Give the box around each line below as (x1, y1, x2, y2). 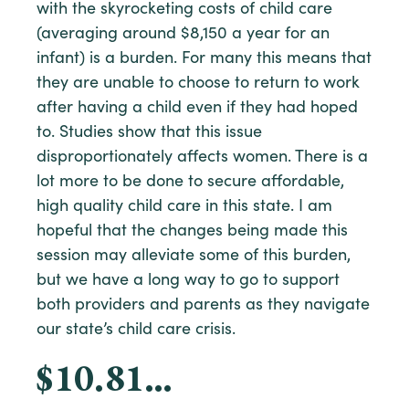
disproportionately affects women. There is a (37, 149, 368, 166)
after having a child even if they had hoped (37, 100, 358, 117)
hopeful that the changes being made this (37, 223, 348, 240)
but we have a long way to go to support (37, 272, 340, 289)
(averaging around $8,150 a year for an (37, 26, 330, 43)
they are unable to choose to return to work (37, 75, 360, 92)
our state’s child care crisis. (37, 321, 240, 339)
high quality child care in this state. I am (37, 198, 332, 215)
